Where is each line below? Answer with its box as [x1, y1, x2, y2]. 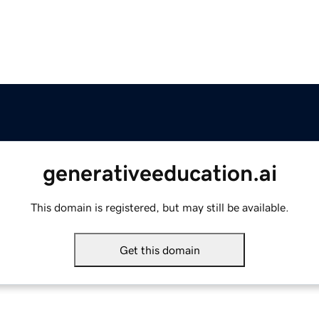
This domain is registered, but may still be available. [30, 202, 289, 214]
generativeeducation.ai [42, 162, 277, 185]
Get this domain [119, 244, 200, 256]
